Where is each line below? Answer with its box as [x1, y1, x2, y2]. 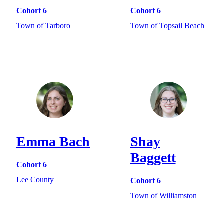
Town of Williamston [130, 191, 197, 200]
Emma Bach [16, 133, 90, 149]
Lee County [16, 175, 54, 184]
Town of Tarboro [16, 21, 70, 30]
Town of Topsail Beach [130, 21, 204, 30]
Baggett [130, 149, 176, 165]
